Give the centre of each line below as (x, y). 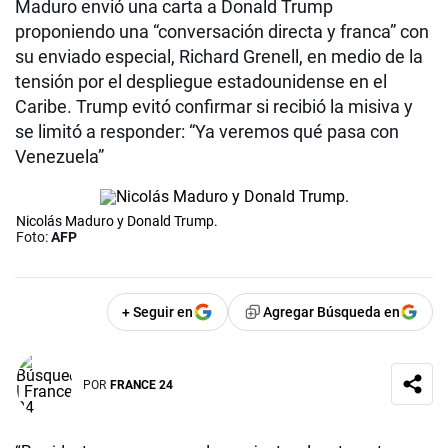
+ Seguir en (157, 312)
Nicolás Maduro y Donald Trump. (117, 221)
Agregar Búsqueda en (331, 312)
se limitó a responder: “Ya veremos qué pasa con (207, 132)
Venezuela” (59, 157)
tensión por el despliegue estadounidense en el (201, 82)
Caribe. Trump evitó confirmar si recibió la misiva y (214, 107)
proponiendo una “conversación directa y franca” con (222, 32)
